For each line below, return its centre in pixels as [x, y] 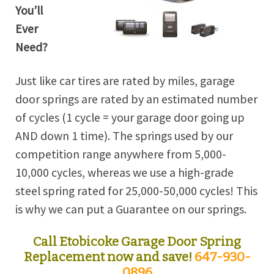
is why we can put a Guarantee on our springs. [131, 209]
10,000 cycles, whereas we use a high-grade [124, 172]
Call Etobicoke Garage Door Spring [137, 241]
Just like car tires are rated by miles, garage [125, 80]
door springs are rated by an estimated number [136, 99]
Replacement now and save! [109, 257]
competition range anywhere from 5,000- [121, 154]
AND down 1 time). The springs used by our [124, 135]
